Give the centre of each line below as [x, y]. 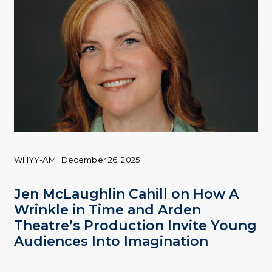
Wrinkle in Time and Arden [107, 209]
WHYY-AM [35, 160]
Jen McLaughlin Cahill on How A [126, 194]
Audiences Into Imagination [111, 241]
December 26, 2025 [100, 160]
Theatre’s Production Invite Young [135, 225]
